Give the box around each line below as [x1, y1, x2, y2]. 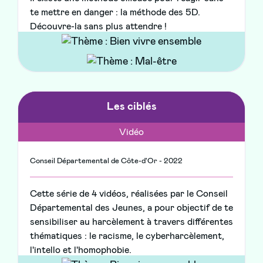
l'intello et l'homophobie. [30, 245, 131, 255]
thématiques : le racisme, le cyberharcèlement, [30, 231, 224, 241]
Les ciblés [106, 102, 157, 113]
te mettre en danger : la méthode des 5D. [30, 8, 200, 18]
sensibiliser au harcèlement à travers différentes [30, 217, 233, 227]
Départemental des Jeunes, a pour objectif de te [30, 203, 233, 213]
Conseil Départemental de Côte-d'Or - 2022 [30, 157, 183, 166]
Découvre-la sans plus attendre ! [30, 22, 167, 32]
